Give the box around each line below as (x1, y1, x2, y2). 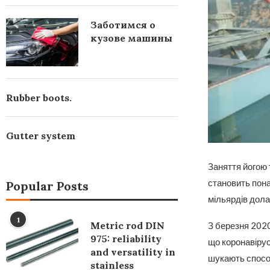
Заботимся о (90, 19, 155, 31)
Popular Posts (6, 178, 89, 193)
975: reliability (90, 233, 162, 245)
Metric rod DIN (90, 219, 165, 231)
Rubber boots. (6, 92, 72, 104)
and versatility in (90, 246, 175, 258)
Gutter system (6, 130, 75, 142)
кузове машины (90, 32, 172, 44)
